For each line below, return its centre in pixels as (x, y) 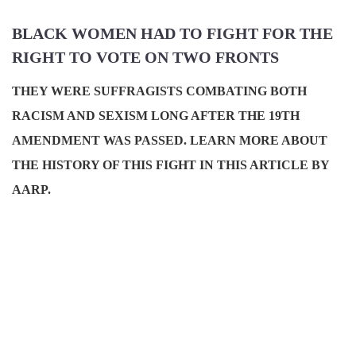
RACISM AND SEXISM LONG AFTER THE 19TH (156, 116)
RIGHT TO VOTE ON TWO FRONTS (145, 58)
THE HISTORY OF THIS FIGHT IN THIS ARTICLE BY (170, 165)
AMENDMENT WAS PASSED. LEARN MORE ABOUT (170, 141)
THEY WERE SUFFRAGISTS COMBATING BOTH (159, 91)
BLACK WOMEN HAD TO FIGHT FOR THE (172, 34)
